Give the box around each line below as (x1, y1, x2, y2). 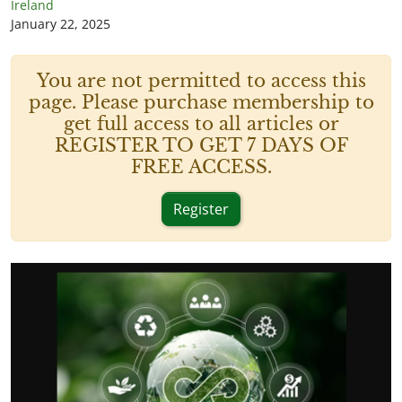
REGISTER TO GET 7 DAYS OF (54, 135, 348, 156)
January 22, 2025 (11, 15, 110, 32)
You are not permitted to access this (36, 70, 366, 92)
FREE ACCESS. (130, 156, 272, 178)
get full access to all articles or (63, 113, 339, 135)
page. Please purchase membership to (28, 92, 374, 113)
